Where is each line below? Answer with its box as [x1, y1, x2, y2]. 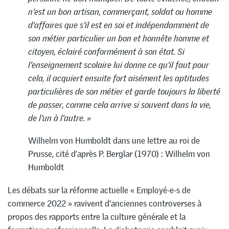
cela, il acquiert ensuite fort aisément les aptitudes [28, 72, 209, 84]
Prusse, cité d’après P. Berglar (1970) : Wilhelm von [28, 148, 210, 160]
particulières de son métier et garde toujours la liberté [28, 85, 220, 97]
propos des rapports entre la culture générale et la [8, 211, 186, 223]
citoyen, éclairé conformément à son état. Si [28, 45, 185, 57]
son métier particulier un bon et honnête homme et [28, 32, 209, 44]
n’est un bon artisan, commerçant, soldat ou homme [28, 6, 212, 17]
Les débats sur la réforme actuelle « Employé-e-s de [8, 185, 191, 196]
